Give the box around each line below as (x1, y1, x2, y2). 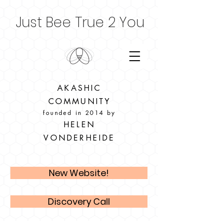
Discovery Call (48, 195, 110, 208)
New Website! (49, 167, 109, 179)
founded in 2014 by (43, 109, 116, 117)
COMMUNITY (48, 96, 111, 107)
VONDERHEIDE (43, 133, 115, 143)
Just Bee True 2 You (15, 13, 145, 32)
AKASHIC (57, 83, 102, 93)
